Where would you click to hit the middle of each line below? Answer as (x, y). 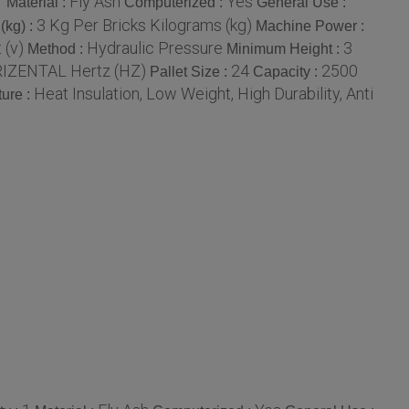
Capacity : (287, 71)
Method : (57, 48)
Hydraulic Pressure (155, 47)
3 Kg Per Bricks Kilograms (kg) (144, 25)
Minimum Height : (285, 48)
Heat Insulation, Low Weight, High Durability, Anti (204, 93)
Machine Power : (310, 26)
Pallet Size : (190, 71)
